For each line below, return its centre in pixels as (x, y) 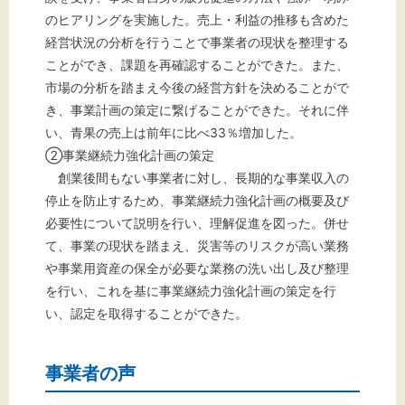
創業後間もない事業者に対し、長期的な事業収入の (197, 177)
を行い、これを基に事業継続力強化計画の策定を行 (191, 290)
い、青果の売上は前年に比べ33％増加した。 (174, 132)
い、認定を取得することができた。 (146, 313)
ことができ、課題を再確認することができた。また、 (197, 64)
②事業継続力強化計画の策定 (130, 155)
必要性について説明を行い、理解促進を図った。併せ (197, 222)
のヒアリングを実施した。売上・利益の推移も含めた (197, 19)
